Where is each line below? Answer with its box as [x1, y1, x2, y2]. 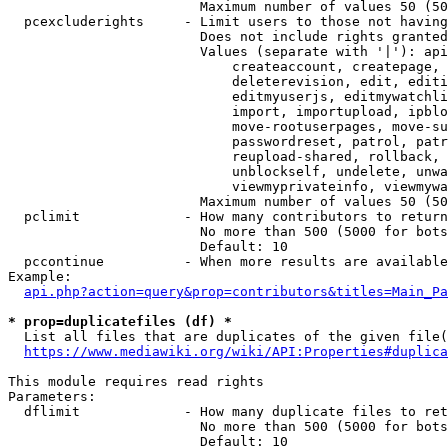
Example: [8, 269, 72, 284]
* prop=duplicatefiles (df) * [8, 314, 232, 329]
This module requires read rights [8, 374, 264, 389]
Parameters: [8, 389, 96, 404]
